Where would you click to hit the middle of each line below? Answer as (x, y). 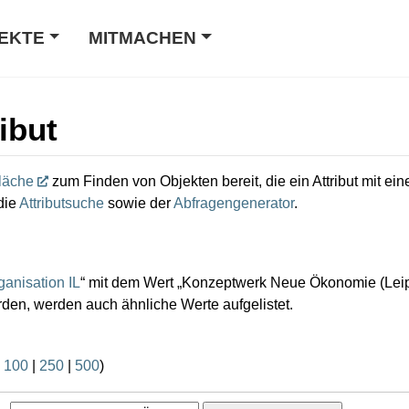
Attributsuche (62, 203)
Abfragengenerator (234, 203)
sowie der (139, 203)
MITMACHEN (143, 38)
